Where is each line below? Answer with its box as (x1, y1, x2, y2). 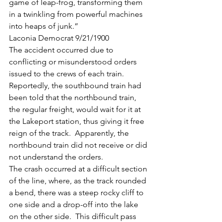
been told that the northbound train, (9, 93, 138, 102)
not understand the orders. (9, 152, 103, 162)
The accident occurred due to (9, 45, 115, 55)
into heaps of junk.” (9, 21, 78, 31)
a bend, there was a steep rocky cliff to (9, 188, 146, 197)
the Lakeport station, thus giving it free (9, 116, 146, 126)
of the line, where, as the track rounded (9, 176, 148, 185)
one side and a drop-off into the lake (9, 200, 140, 209)
